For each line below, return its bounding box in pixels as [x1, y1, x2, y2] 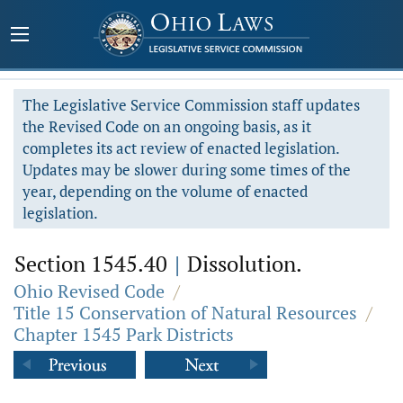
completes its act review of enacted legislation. [22, 138, 340, 158]
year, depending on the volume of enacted [22, 181, 308, 201]
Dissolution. [182, 249, 302, 278]
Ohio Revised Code [13, 279, 165, 303]
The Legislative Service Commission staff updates [22, 94, 360, 115]
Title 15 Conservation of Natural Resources [13, 300, 357, 325]
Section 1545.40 [14, 249, 173, 278]
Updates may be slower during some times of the [22, 159, 351, 180]
